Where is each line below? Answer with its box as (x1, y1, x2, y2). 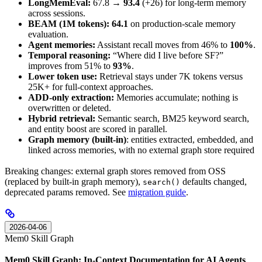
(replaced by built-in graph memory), (5, 177, 143, 187)
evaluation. (28, 29, 68, 40)
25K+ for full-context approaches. (28, 82, 153, 92)
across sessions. (28, 8, 85, 19)
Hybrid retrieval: (28, 113, 95, 124)
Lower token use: (28, 71, 97, 82)
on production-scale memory (128, 19, 236, 29)
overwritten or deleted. (28, 103, 111, 113)
